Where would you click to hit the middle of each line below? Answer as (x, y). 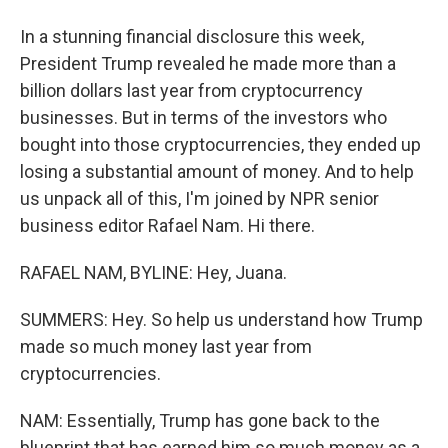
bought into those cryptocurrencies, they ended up (220, 144)
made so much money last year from (166, 346)
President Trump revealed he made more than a (208, 63)
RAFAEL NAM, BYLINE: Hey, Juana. (153, 272)
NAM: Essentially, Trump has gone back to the (200, 420)
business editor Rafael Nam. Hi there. (167, 225)
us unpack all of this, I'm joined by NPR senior (199, 198)
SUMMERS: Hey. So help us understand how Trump (221, 319)
